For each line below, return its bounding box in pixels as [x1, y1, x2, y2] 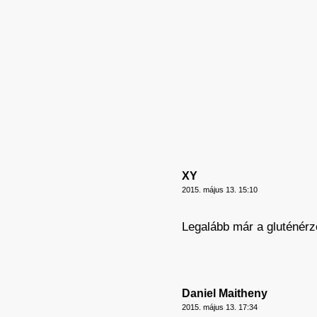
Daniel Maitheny [182, 287, 267, 299]
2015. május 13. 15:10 [182, 185, 258, 194]
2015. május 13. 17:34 [182, 303, 258, 311]
